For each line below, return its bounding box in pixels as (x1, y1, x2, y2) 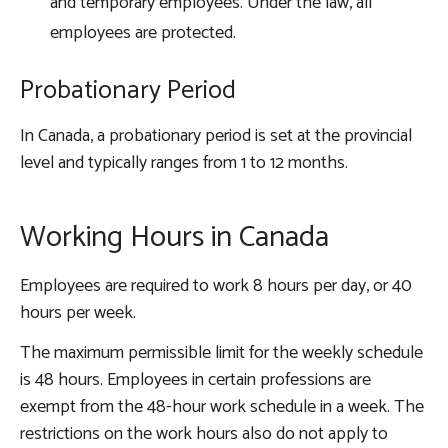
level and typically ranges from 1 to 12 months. (20, 148, 348, 179)
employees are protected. (50, 18, 240, 49)
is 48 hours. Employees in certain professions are (20, 365, 371, 396)
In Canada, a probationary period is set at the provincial (20, 121, 412, 152)
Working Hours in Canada (20, 213, 329, 263)
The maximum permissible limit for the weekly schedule (20, 338, 423, 369)
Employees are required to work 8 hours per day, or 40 (20, 271, 412, 302)
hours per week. (20, 298, 136, 329)
